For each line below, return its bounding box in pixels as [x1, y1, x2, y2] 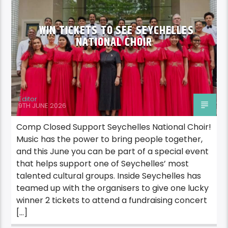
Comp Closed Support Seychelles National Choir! [16, 121, 212, 133]
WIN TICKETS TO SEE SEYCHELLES [39, 22, 194, 40]
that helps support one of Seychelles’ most [16, 158, 189, 170]
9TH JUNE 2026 [18, 100, 67, 110]
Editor [18, 94, 38, 104]
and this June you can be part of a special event [16, 146, 209, 158]
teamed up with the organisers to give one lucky [16, 182, 209, 194]
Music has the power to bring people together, [16, 133, 203, 146]
